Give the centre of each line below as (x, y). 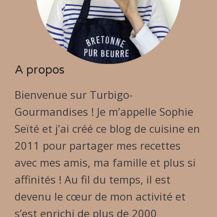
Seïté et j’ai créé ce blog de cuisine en (107, 128)
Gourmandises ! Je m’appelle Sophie (104, 111)
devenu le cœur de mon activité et (100, 196)
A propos (39, 70)
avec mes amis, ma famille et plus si (105, 162)
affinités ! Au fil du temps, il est (93, 179)
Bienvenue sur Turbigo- (74, 94)
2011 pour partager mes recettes (98, 145)
